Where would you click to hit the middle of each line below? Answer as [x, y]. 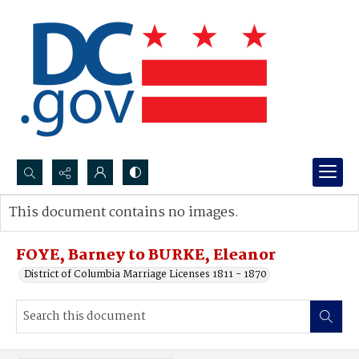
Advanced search [66, 229]
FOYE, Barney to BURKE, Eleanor [146, 256]
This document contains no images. [124, 213]
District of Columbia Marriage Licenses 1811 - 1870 [145, 274]
